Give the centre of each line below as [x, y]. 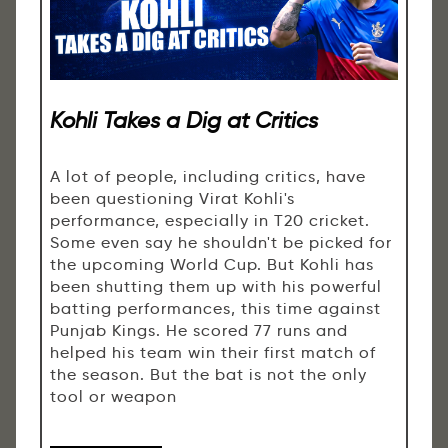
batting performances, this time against [215, 308]
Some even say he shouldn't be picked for [221, 242]
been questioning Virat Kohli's [172, 198]
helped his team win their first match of [213, 352]
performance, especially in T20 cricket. [210, 220]
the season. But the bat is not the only [208, 374]
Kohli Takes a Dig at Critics [184, 120]
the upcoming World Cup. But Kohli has [212, 264]
